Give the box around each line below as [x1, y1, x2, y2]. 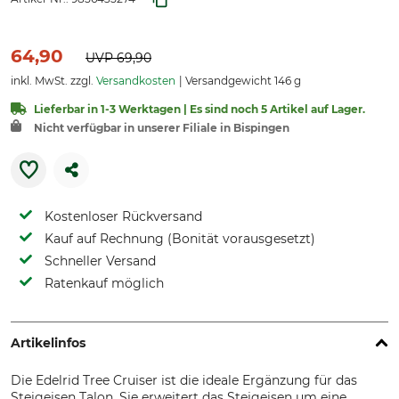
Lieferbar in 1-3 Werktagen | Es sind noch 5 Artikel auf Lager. [34, 102, 365, 116]
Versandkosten [96, 74, 175, 87]
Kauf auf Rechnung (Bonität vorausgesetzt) [45, 231, 315, 247]
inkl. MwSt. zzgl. [11, 74, 96, 87]
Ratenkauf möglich [45, 275, 164, 291]
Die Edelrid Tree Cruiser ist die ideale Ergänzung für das [11, 372, 357, 388]
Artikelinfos [11, 335, 85, 351]
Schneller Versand [45, 253, 156, 269]
